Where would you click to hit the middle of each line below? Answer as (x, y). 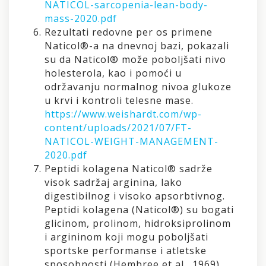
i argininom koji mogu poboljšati (126, 237)
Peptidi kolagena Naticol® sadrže (129, 168)
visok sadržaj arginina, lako (113, 182)
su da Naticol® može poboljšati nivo (135, 59)
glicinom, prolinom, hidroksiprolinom (138, 223)
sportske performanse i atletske (126, 250)
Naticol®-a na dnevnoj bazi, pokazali (137, 45)
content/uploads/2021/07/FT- (118, 127)
